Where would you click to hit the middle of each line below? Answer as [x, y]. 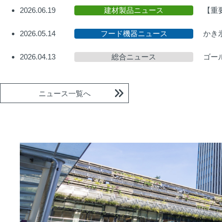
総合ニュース [134, 57]
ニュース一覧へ [64, 93]
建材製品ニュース [134, 10]
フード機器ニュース [134, 33]
